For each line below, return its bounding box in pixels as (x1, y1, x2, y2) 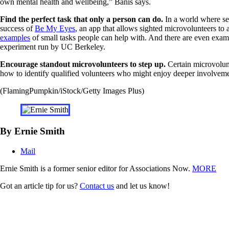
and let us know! (114, 181, 170, 190)
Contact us (80, 181, 114, 190)
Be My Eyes (35, 24, 75, 33)
